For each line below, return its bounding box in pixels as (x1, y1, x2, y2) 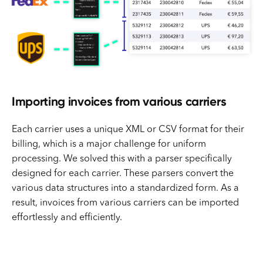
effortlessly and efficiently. (12, 213, 122, 223)
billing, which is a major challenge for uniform (12, 140, 206, 150)
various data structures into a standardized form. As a (12, 184, 239, 194)
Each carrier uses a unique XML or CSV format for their (12, 125, 244, 135)
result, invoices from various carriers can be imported (12, 198, 239, 208)
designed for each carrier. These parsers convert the (12, 169, 234, 179)
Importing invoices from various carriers (12, 94, 227, 109)
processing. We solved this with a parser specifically (12, 154, 232, 164)
